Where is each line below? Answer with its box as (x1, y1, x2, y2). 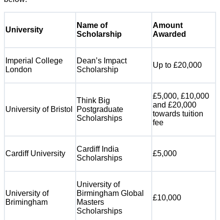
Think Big (77, 96, 110, 105)
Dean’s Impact (77, 56, 127, 65)
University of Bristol (5, 105, 73, 114)
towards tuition (153, 110, 203, 118)
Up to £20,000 (153, 61, 202, 70)
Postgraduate (77, 105, 123, 114)
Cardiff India (77, 145, 119, 154)
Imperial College (5, 56, 63, 65)
